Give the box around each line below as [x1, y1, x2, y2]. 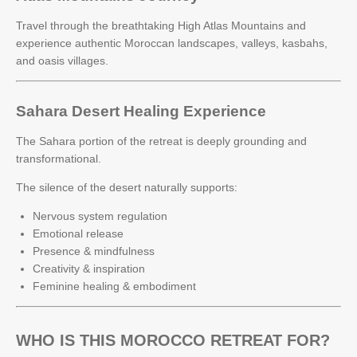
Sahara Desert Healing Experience [16, 102, 266, 120]
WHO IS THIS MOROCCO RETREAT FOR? [16, 331, 330, 349]
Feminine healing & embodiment [33, 279, 196, 292]
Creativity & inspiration [33, 261, 145, 275]
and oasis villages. [16, 54, 108, 67]
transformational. [16, 151, 101, 165]
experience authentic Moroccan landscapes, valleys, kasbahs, [16, 37, 328, 49]
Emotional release [33, 226, 124, 240]
